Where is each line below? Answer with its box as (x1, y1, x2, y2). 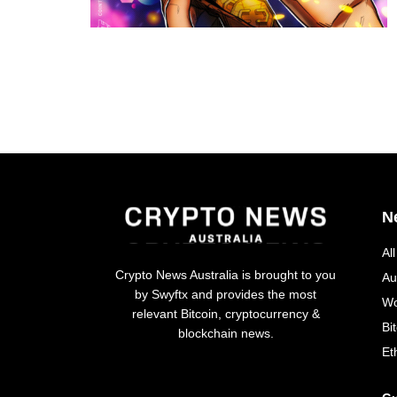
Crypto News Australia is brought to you (115, 267, 337, 282)
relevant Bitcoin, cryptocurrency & (131, 306, 320, 321)
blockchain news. (177, 325, 274, 340)
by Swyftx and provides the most (135, 286, 317, 301)
